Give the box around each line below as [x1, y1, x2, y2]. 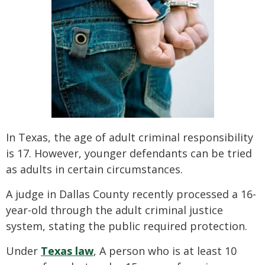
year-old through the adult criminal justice [6, 203, 223, 218]
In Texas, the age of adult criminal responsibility [6, 130, 253, 145]
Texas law [41, 244, 93, 258]
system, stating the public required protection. [6, 219, 247, 234]
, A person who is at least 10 [93, 244, 237, 258]
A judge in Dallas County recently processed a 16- [6, 187, 256, 202]
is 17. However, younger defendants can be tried [6, 146, 252, 161]
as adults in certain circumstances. [6, 162, 183, 177]
